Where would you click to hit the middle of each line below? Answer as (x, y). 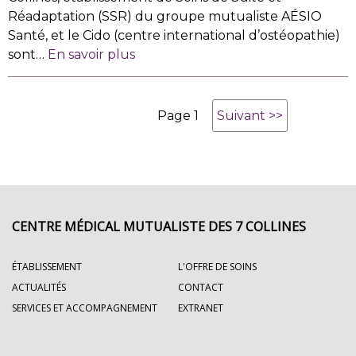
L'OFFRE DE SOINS (217, 266)
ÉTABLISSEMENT (47, 266)
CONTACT (201, 287)
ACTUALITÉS (39, 287)
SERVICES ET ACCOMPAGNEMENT (85, 308)
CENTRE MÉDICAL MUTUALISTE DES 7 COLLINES (159, 226)
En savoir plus (91, 54)
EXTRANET (201, 308)
